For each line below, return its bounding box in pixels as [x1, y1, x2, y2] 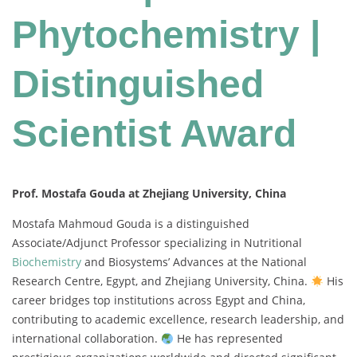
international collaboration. [12, 331, 161, 347]
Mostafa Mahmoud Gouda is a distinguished [12, 216, 249, 232]
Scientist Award [12, 112, 296, 155]
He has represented [173, 331, 283, 347]
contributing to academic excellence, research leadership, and [12, 312, 344, 328]
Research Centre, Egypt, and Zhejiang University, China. [12, 273, 311, 289]
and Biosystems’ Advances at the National [81, 254, 307, 270]
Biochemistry [12, 254, 81, 270]
